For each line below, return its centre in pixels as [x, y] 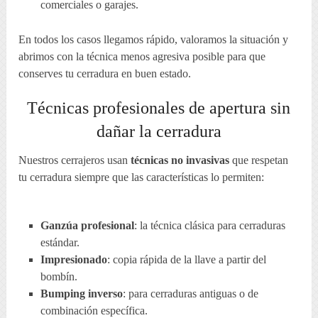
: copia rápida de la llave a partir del [186, 260]
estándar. [60, 243]
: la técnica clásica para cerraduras [209, 226]
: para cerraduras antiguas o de [190, 294]
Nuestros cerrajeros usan [75, 160]
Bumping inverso [81, 294]
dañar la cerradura [159, 132]
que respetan [259, 160]
